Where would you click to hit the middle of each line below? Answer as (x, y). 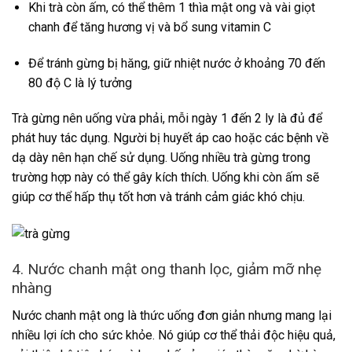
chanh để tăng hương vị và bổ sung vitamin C (149, 27)
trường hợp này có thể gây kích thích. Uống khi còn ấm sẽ (165, 178)
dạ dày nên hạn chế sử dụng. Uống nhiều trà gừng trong (161, 158)
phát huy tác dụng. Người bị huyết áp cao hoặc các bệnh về (170, 138)
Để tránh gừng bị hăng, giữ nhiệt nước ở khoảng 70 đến (176, 63)
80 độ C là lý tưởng (80, 82)
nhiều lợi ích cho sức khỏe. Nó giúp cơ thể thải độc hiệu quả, (174, 335)
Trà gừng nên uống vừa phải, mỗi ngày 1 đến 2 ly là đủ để (167, 119)
